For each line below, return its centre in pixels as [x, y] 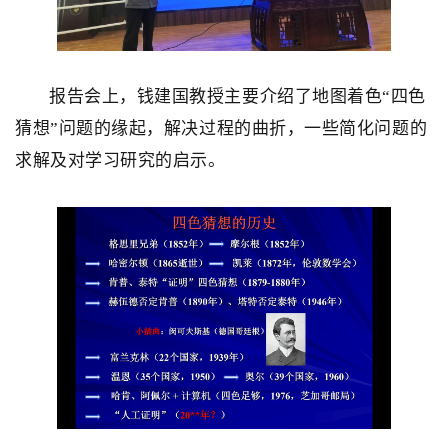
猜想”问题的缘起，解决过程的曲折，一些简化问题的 [221, 128]
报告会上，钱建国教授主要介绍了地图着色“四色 [237, 96]
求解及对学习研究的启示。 [120, 160]
